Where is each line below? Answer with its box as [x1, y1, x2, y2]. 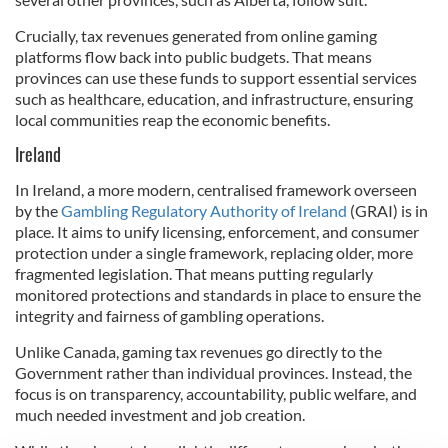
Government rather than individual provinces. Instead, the [15, 363, 412, 382]
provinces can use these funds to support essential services [15, 68, 417, 87]
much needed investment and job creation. [15, 405, 305, 424]
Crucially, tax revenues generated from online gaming [15, 26, 377, 45]
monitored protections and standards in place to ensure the [15, 285, 421, 304]
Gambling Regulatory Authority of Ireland [61, 201, 347, 220]
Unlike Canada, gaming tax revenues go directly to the [15, 342, 382, 361]
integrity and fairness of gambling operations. [15, 306, 324, 325]
